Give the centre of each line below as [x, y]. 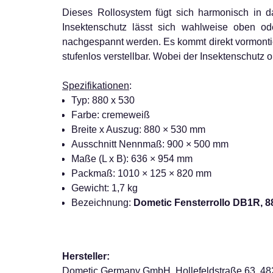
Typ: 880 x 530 [103, 100]
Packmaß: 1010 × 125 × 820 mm [141, 173]
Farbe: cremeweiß [111, 115]
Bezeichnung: [102, 203]
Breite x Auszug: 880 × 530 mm [138, 129]
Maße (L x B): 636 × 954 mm [132, 159]
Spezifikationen [96, 86]
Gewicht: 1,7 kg [105, 188]
